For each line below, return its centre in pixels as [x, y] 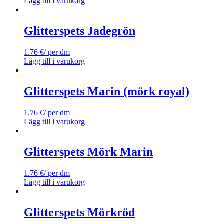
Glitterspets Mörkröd [79, 212]
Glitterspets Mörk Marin [88, 152]
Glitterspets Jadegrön [80, 31]
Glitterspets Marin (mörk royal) [107, 92]
